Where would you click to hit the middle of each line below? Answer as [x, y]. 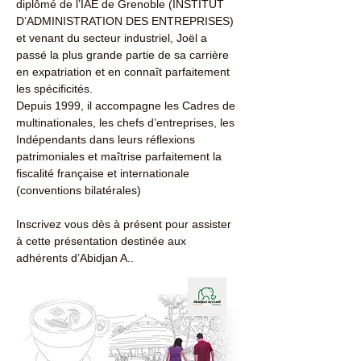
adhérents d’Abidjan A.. [75, 258]
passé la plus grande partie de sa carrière [124, 55]
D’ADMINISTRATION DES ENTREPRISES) [127, 21]
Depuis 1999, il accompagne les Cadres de [127, 106]
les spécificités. [56, 89]
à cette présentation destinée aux [103, 241]
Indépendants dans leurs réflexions [107, 139]
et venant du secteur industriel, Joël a [113, 38]
